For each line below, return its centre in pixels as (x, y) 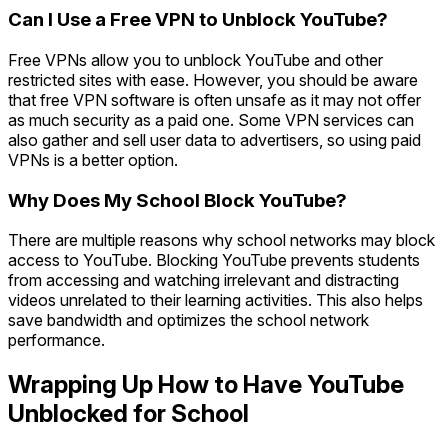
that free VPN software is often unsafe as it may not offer (214, 99)
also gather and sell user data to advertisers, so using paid (214, 139)
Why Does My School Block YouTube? (177, 200)
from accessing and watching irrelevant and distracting (203, 280)
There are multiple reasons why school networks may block (221, 240)
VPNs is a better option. (93, 159)
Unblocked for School (128, 414)
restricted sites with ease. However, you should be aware (213, 79)
